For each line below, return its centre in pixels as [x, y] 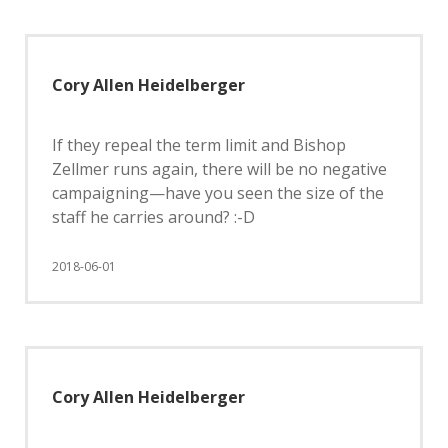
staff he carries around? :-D [153, 217]
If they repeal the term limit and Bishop [199, 145]
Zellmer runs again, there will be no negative [219, 169]
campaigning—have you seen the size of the [218, 193]
